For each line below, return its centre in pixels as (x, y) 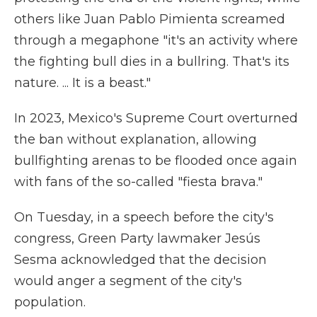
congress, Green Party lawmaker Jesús (137, 238)
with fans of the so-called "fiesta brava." (138, 182)
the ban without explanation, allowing (136, 139)
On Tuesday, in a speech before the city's (144, 217)
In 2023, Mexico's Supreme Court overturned (156, 118)
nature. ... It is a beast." (82, 83)
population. (50, 302)
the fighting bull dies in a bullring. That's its (152, 62)
